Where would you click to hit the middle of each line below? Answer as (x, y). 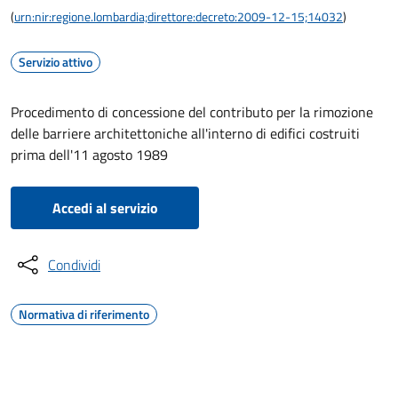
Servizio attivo (56, 62)
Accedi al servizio (105, 208)
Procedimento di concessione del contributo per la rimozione (192, 112)
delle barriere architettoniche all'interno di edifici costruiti (185, 133)
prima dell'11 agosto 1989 (89, 155)
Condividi (74, 265)
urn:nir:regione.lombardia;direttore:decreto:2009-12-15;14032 (179, 16)
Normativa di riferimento (84, 314)
